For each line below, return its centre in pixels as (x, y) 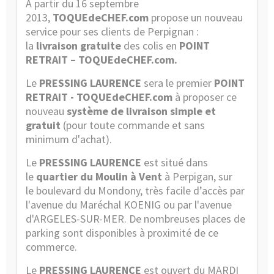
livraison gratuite (79, 46)
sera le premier (176, 83)
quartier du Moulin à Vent (99, 176)
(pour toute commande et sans (134, 125)
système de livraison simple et (141, 111)
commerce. (51, 247)
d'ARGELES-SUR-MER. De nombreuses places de (135, 219)
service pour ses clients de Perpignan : (112, 31)
